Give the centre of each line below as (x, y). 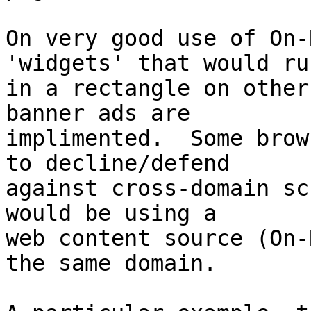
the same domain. (111, 263)
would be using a (124, 213)
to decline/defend (131, 163)
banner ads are (111, 114)
